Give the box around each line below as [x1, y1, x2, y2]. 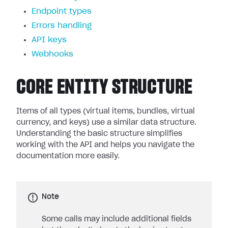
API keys [32, 36, 67, 44]
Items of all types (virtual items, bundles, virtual [16, 108, 195, 115]
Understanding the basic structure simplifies [16, 130, 182, 137]
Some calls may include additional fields [42, 216, 191, 223]
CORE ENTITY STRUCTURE [16, 77, 192, 98]
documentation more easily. [16, 153, 120, 160]
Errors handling [32, 22, 92, 30]
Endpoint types [32, 8, 92, 15]
